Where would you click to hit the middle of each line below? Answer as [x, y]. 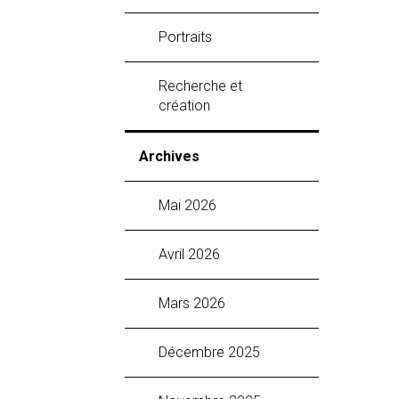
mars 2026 [198, 303]
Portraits [190, 37]
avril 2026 [194, 254]
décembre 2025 [214, 352]
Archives [169, 156]
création [184, 105]
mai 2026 [193, 205]
